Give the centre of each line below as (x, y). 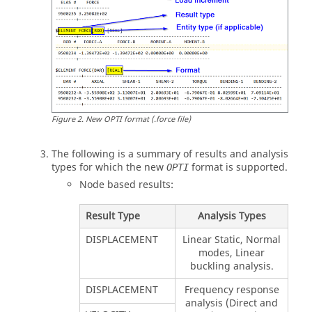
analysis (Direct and (232, 303)
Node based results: (126, 185)
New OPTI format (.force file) (138, 120)
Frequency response (232, 290)
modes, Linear (232, 253)
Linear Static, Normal (232, 240)
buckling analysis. (232, 266)
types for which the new (109, 168)
